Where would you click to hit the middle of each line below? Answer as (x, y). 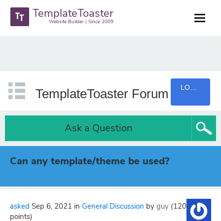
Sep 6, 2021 (52, 206)
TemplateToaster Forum (102, 94)
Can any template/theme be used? (90, 161)
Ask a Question (98, 128)
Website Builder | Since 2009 (81, 22)
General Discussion (113, 206)
